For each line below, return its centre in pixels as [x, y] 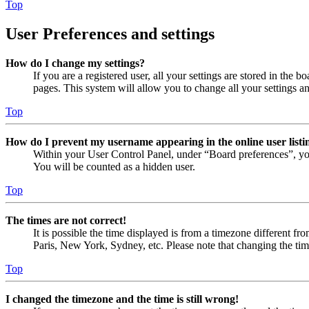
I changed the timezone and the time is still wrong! [122, 299]
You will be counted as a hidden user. [114, 167]
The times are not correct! [66, 221]
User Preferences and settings [110, 34]
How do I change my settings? [75, 63]
